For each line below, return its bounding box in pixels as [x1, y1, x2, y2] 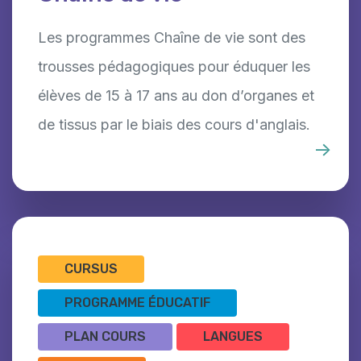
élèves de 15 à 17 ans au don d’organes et [38, 86, 314, 104]
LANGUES [203, 328, 263, 344]
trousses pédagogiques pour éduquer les [38, 57, 310, 75]
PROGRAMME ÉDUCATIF [64, 294, 210, 310]
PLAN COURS [64, 328, 146, 344]
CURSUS [64, 260, 118, 276]
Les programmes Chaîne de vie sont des [38, 28, 305, 46]
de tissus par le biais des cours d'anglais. [38, 115, 310, 133]
